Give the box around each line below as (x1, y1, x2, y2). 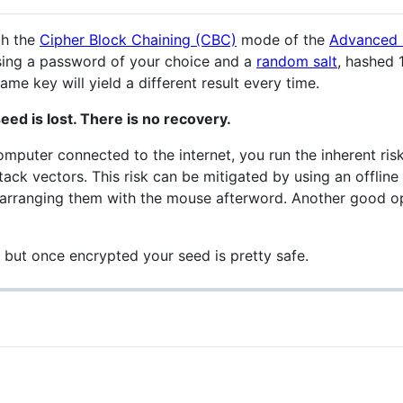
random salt (256, 51, 337, 70)
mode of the (237, 30, 329, 49)
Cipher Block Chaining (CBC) (40, 30, 237, 49)
